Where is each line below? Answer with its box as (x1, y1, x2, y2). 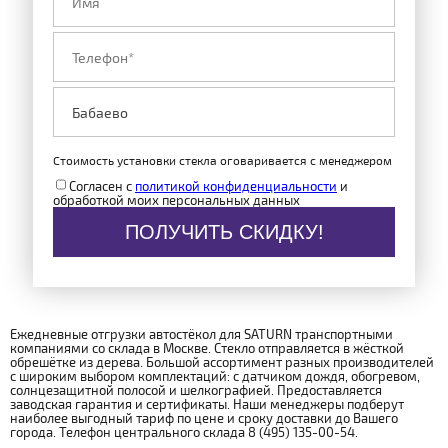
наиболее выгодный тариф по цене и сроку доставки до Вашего (10, 410, 398, 427)
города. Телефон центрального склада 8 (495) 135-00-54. (10, 424, 358, 441)
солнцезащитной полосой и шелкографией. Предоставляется (10, 382, 382, 399)
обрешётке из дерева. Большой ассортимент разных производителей (10, 354, 434, 371)
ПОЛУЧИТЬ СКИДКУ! (124, 220, 324, 243)
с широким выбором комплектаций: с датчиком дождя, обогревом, (10, 368, 420, 385)
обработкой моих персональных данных (53, 192, 300, 209)
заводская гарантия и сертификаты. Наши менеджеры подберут (10, 396, 404, 413)
